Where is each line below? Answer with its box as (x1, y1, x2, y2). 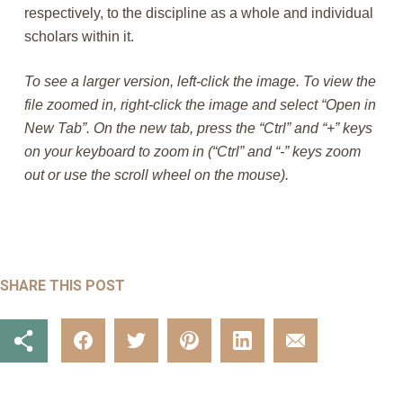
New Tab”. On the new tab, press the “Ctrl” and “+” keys (23, 121, 372, 136)
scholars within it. (23, 29, 134, 44)
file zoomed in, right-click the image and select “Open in (23, 97, 376, 112)
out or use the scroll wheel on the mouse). (23, 167, 289, 183)
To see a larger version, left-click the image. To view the (23, 74, 376, 89)
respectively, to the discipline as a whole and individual (23, 5, 373, 21)
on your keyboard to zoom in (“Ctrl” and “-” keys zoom (23, 144, 361, 159)
